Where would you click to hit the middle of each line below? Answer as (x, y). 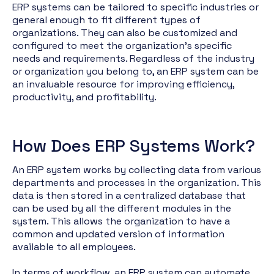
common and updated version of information (118, 234)
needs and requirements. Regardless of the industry (133, 58)
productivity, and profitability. (84, 97)
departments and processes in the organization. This (137, 183)
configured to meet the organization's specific (122, 46)
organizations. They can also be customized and (125, 33)
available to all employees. (74, 247)
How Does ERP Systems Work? (136, 146)
